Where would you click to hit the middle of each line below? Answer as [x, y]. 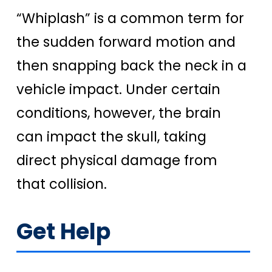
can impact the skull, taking [111, 137]
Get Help [63, 232]
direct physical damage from [117, 161]
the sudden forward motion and [126, 42]
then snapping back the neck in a [131, 66]
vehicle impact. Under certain [118, 90]
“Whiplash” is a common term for [130, 19]
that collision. [62, 184]
